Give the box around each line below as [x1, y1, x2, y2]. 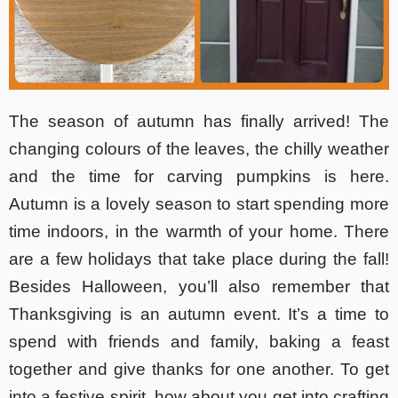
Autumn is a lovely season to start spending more [9, 195, 389, 214]
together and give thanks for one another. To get [9, 360, 389, 379]
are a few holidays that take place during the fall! [9, 250, 389, 269]
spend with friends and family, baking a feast [9, 332, 389, 352]
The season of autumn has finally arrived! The [9, 112, 389, 131]
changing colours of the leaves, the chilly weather [9, 139, 389, 159]
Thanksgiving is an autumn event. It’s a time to [9, 305, 389, 324]
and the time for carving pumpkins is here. [9, 167, 389, 187]
